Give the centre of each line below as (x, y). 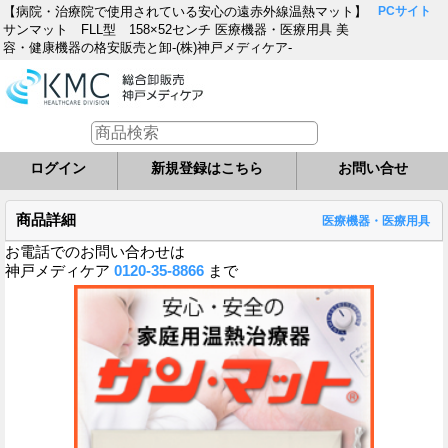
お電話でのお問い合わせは (95, 251)
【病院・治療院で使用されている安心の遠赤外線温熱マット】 (185, 11)
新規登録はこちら (206, 167)
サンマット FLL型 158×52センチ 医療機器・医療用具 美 (176, 29)
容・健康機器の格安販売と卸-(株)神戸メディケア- (147, 47)
